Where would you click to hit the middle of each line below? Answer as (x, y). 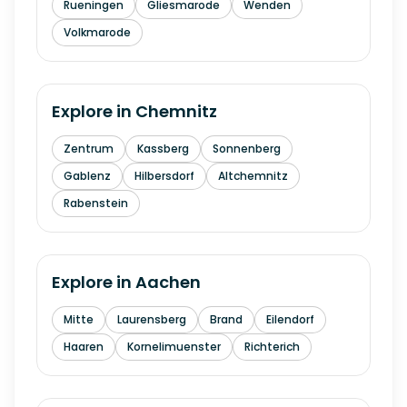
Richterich (272, 347)
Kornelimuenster (174, 347)
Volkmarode (97, 32)
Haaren (84, 347)
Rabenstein (96, 203)
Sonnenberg (247, 149)
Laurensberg (152, 319)
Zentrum (89, 149)
